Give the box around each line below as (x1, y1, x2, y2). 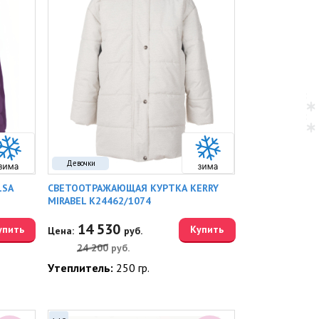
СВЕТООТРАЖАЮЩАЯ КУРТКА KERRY (48, 182, 219, 194)
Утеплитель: (48, 261, 117, 275)
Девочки (66, 158, 95, 168)
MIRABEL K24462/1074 (48, 194, 152, 207)
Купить (190, 223, 224, 236)
